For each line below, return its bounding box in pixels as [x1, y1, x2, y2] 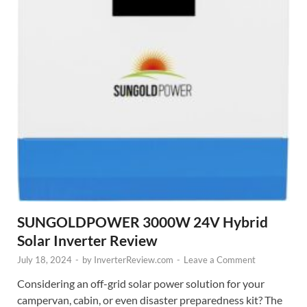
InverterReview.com [94, 254, 173, 266]
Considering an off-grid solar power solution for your [17, 277, 265, 291]
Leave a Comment [184, 254, 256, 266]
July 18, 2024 [17, 254, 72, 266]
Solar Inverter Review [17, 232, 158, 249]
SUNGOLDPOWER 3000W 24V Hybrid [17, 213, 268, 231]
